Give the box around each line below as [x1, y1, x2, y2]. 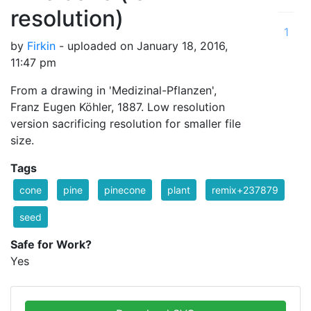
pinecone [104, 183, 146, 196]
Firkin [27, 38, 56, 53]
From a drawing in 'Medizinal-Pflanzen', [10, 83, 217, 97]
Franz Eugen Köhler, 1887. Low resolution [10, 99, 225, 114]
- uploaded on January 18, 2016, [56, 38, 228, 53]
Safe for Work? [10, 237, 92, 251]
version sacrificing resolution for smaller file [10, 116, 241, 131]
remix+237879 [212, 183, 278, 196]
